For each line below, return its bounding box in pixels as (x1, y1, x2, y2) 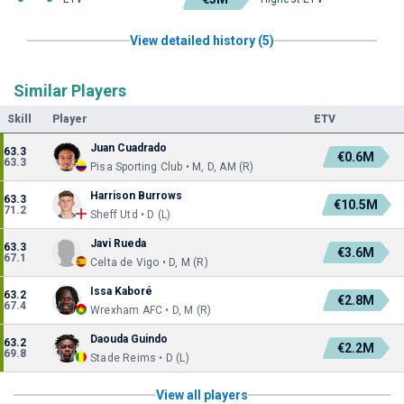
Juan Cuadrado (90, 142, 167, 154)
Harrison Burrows (90, 189, 182, 202)
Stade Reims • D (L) (90, 352, 189, 364)
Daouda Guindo (90, 333, 168, 345)
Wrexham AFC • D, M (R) (90, 304, 212, 317)
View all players (156, 388, 248, 402)
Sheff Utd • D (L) (90, 208, 171, 221)
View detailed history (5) (130, 33, 274, 48)
